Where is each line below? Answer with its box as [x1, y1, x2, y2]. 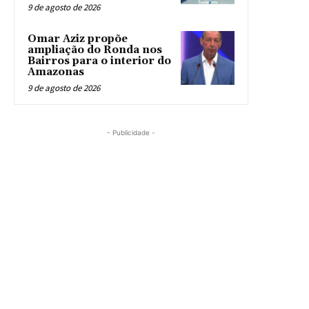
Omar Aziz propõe [28, 32, 128, 46]
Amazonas [28, 65, 84, 79]
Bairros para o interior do [28, 54, 171, 68]
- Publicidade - [107, 128, 155, 137]
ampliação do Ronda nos [28, 43, 162, 57]
